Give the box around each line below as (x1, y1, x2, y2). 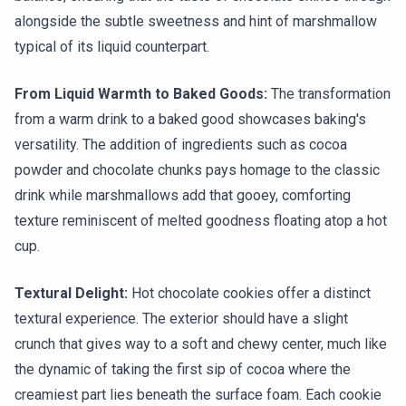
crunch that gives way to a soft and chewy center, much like (14, 335, 387, 353)
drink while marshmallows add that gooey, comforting (14, 187, 351, 205)
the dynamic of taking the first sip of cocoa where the (14, 361, 351, 379)
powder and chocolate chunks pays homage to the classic (14, 161, 380, 179)
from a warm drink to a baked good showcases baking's (14, 111, 366, 129)
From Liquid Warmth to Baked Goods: (14, 85, 267, 103)
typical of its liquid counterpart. (14, 38, 209, 56)
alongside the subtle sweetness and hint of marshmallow (14, 13, 377, 31)
